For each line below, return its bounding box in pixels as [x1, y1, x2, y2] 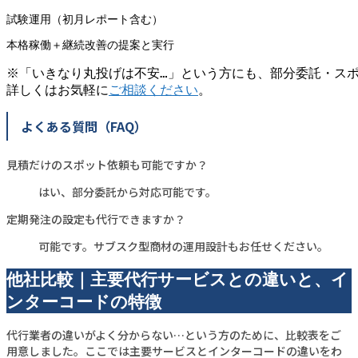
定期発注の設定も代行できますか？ [6, 211, 185, 228]
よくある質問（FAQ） [21, 117, 147, 137]
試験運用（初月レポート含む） [6, 13, 163, 26]
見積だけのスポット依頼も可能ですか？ [6, 157, 208, 173]
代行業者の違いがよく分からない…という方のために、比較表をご [6, 327, 341, 344]
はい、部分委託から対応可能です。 [38, 184, 217, 201]
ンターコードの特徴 [6, 292, 161, 311]
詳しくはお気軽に [6, 82, 109, 98]
